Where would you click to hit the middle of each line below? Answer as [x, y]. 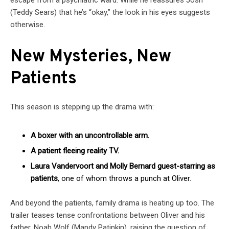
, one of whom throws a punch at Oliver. [124, 178]
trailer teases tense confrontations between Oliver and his [108, 215]
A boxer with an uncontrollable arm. [90, 135]
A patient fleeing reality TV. [75, 151]
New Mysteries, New [91, 57]
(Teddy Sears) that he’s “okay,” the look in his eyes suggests [110, 12]
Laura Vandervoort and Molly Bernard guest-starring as [123, 166]
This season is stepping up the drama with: [82, 107]
